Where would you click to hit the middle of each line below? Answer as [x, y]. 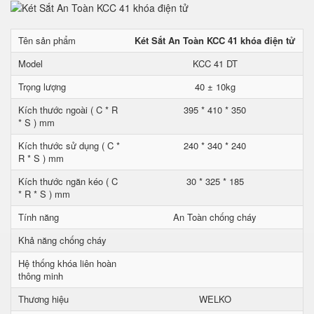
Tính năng [39, 217]
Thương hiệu [43, 299]
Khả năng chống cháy [62, 240]
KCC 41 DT [215, 63]
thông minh [41, 276]
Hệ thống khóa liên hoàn [67, 263]
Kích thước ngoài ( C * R [68, 110]
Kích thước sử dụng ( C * [69, 145]
